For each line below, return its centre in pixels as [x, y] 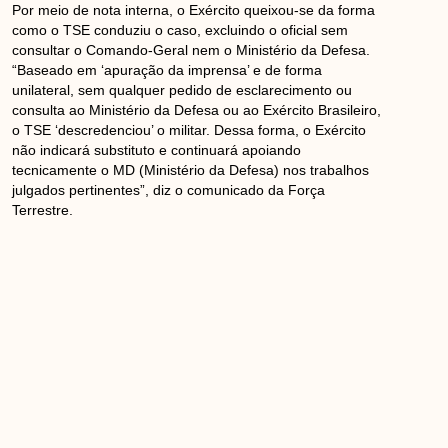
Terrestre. [43, 209]
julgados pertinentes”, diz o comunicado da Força [169, 189]
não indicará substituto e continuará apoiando [157, 149]
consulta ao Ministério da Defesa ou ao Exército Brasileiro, [197, 109]
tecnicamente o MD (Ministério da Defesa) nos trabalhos [191, 169]
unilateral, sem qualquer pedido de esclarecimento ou [182, 89]
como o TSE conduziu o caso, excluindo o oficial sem [180, 29]
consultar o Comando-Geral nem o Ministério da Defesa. [191, 49]
